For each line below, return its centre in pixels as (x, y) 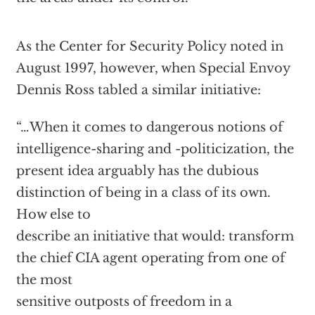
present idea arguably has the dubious (137, 171)
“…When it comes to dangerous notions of (149, 127)
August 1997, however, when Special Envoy (153, 68)
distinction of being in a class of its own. (143, 193)
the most (44, 280)
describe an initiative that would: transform (155, 236)
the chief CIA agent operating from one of (150, 258)
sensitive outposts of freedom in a (124, 302)
